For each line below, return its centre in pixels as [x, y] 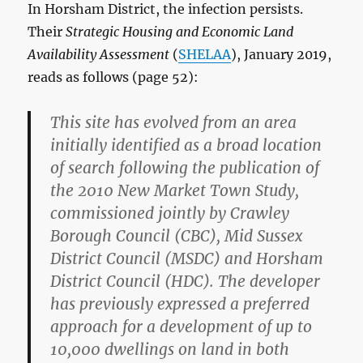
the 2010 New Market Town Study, [175, 190]
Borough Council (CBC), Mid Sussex [177, 235]
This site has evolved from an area [174, 122]
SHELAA [205, 54]
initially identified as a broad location [186, 145]
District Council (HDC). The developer [186, 281]
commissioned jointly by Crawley [170, 213]
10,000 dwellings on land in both [170, 349]
